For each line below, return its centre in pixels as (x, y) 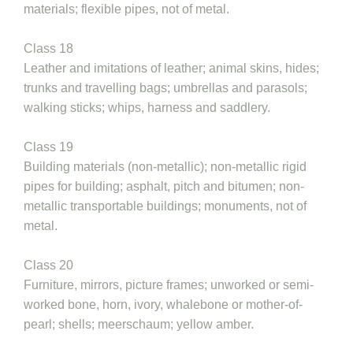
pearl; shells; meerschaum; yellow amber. (139, 324)
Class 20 (48, 265)
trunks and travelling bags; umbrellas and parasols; (165, 88)
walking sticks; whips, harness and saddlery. (147, 108)
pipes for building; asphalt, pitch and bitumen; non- (164, 186)
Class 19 (48, 147)
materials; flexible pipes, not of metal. (126, 9)
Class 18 (48, 48)
